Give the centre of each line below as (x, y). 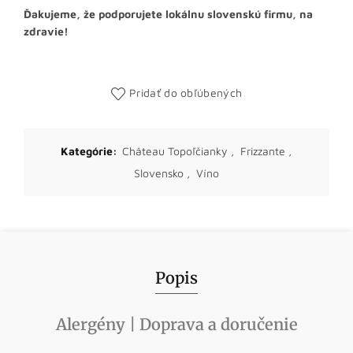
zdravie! (46, 31)
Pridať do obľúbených (186, 93)
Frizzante (262, 151)
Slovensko (159, 173)
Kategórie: (90, 151)
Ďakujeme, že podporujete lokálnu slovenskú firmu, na (168, 14)
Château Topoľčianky (175, 151)
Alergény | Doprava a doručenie (176, 324)
